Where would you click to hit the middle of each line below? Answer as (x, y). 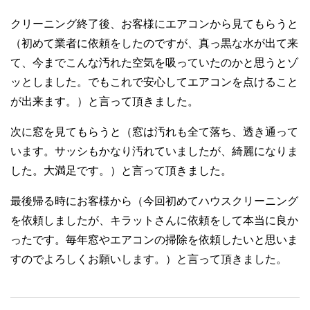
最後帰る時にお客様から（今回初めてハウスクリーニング (154, 201)
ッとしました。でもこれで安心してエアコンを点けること (154, 82)
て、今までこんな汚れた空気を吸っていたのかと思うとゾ (154, 62)
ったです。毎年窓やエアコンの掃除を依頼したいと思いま (154, 239)
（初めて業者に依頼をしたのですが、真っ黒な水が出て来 (154, 43)
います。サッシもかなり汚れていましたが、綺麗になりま (154, 151)
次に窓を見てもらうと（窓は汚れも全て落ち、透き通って (154, 131)
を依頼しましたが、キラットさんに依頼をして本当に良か (154, 220)
